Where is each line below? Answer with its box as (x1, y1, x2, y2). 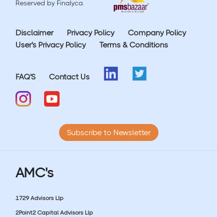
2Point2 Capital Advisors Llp (15, 209, 93, 216)
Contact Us (49, 72, 90, 81)
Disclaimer (15, 28, 53, 37)
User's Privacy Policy (15, 40, 86, 49)
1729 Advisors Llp (15, 194, 63, 201)
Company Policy (128, 28, 186, 37)
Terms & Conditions (99, 40, 168, 49)
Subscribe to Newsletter (66, 127, 151, 137)
